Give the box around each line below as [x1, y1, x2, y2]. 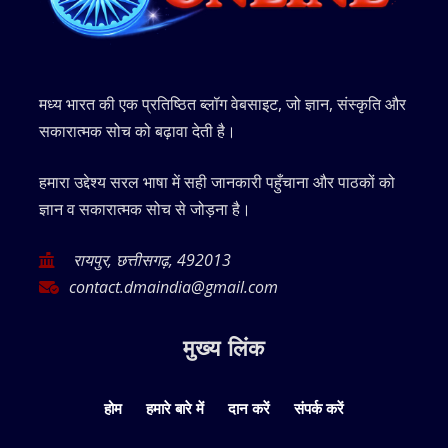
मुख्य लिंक [183, 331, 265, 362]
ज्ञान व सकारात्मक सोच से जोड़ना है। [39, 197, 251, 220]
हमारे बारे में [146, 397, 204, 418]
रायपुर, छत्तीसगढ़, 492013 [69, 248, 231, 271]
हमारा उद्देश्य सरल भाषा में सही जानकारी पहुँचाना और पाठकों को [39, 170, 395, 193]
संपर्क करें [294, 397, 344, 418]
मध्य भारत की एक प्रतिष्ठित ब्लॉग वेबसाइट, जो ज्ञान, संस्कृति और [39, 92, 406, 115]
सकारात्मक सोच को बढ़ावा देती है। [39, 119, 236, 142]
